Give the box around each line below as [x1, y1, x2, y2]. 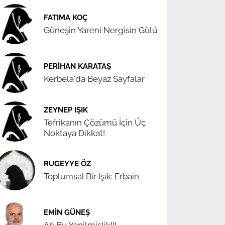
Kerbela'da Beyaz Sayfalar [44, 74, 145, 84]
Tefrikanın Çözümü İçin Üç [44, 117, 146, 128]
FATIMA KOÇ [44, 13, 88, 22]
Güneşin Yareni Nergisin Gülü [44, 25, 158, 36]
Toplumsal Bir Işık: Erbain [44, 171, 140, 182]
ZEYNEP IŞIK [44, 105, 88, 114]
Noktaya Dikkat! [44, 128, 105, 138]
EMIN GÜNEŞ [44, 208, 90, 216]
